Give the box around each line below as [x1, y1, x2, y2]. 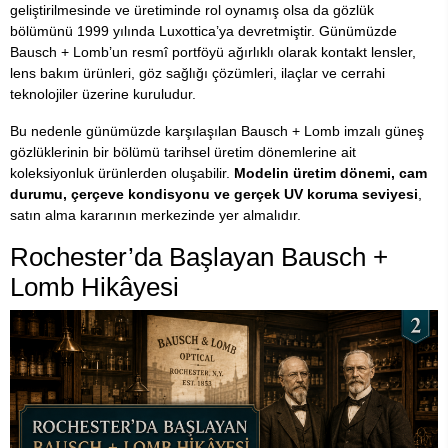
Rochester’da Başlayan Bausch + [10, 243, 388, 272]
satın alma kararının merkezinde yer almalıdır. [10, 207, 301, 224]
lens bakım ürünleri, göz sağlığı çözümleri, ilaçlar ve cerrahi [10, 65, 385, 82]
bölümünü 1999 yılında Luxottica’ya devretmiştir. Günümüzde [10, 23, 397, 40]
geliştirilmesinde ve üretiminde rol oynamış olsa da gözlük [10, 2, 374, 19]
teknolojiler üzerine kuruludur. [10, 86, 196, 103]
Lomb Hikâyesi [10, 273, 179, 302]
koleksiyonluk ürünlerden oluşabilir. [10, 165, 234, 182]
